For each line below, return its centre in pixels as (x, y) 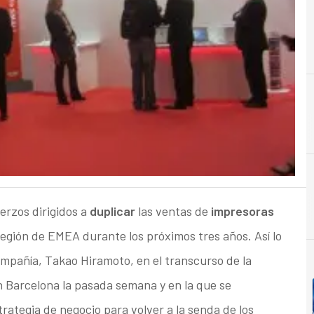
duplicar (112, 211)
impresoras (241, 211)
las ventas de (171, 211)
